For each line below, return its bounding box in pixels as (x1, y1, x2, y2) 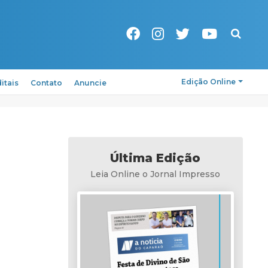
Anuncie (74, 78, 107, 87)
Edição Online (181, 77, 236, 86)
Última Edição (110, 151, 201, 165)
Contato (31, 78, 63, 87)
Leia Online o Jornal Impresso (90, 169, 221, 179)
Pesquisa (226, 25, 266, 36)
